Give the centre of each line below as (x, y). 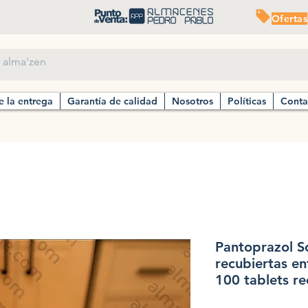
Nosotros (192, 101)
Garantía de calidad (112, 101)
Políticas (247, 101)
